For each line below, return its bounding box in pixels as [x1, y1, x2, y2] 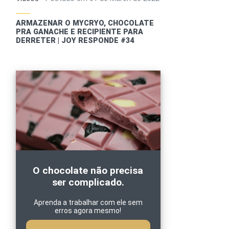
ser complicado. [52, 176, 124, 188]
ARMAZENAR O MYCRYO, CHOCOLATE [16, 18, 154, 28]
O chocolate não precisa [33, 164, 144, 176]
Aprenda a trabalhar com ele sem [33, 198, 143, 207]
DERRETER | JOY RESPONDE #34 [16, 36, 134, 45]
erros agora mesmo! [55, 206, 122, 215]
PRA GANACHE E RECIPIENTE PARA [16, 27, 144, 36]
